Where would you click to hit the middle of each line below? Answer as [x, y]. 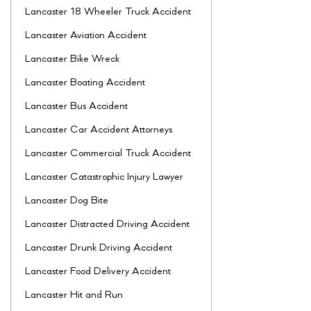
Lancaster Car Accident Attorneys [99, 131]
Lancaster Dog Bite [67, 201]
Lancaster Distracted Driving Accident [107, 225]
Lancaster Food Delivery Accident [98, 272]
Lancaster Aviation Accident [86, 36]
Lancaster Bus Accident [76, 107]
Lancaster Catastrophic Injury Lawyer [104, 178]
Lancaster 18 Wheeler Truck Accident [108, 12]
